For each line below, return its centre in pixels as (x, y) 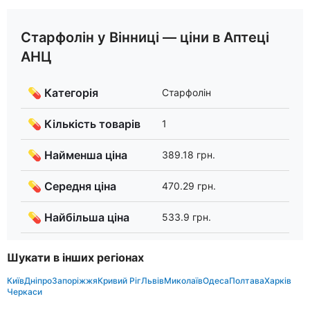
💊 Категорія (63, 93)
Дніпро (38, 280)
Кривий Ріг (119, 280)
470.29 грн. (189, 186)
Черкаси (25, 291)
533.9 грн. (186, 217)
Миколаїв (183, 280)
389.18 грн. (189, 155)
